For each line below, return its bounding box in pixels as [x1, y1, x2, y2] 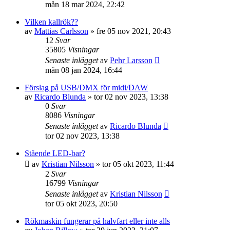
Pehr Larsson [110, 56, 152, 65]
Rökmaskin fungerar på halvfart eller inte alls [25, 217, 170, 226]
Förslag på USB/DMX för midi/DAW [25, 83, 148, 92]
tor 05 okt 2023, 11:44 [102, 160, 174, 169]
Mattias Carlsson [34, 27, 88, 36]
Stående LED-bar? [25, 149, 85, 158]
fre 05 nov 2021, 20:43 [97, 27, 171, 36]
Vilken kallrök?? [25, 17, 78, 27]
